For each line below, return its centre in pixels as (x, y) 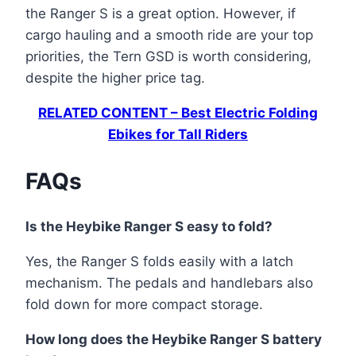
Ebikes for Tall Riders (178, 135)
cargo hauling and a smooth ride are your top (169, 35)
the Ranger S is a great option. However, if (161, 14)
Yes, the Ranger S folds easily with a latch (159, 261)
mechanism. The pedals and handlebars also (169, 282)
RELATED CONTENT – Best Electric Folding (178, 113)
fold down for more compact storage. (144, 304)
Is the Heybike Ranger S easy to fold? (149, 226)
